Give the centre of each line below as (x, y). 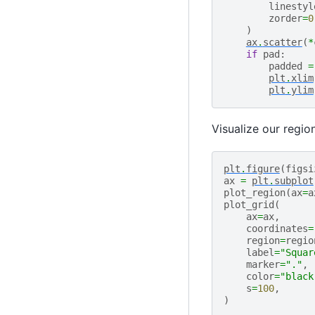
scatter (282, 43)
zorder (285, 19)
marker (263, 264)
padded (285, 66)
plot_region (254, 192)
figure (263, 168)
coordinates (277, 228)
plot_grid (249, 204)
